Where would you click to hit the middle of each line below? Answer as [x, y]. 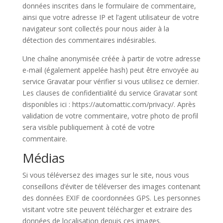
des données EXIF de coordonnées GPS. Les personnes [111, 198]
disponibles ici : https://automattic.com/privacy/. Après [109, 104]
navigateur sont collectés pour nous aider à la [96, 29]
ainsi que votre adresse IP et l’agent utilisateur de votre [111, 17]
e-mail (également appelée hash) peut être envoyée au [110, 70]
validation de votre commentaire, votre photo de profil [110, 116]
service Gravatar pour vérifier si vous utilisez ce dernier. [111, 81]
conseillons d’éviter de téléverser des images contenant [111, 186]
